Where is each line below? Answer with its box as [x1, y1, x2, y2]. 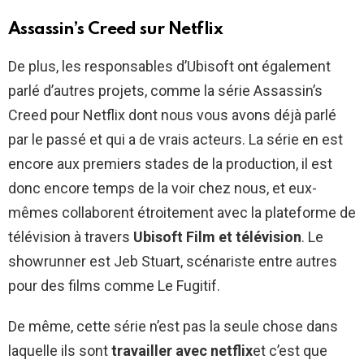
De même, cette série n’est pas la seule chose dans [8, 317, 338, 335]
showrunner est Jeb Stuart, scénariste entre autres [8, 252, 337, 270]
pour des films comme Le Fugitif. [8, 276, 220, 294]
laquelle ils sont [8, 341, 111, 359]
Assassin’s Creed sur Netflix [8, 20, 223, 38]
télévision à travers [8, 227, 133, 245]
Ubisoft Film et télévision [133, 227, 301, 245]
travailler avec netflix [111, 341, 253, 359]
